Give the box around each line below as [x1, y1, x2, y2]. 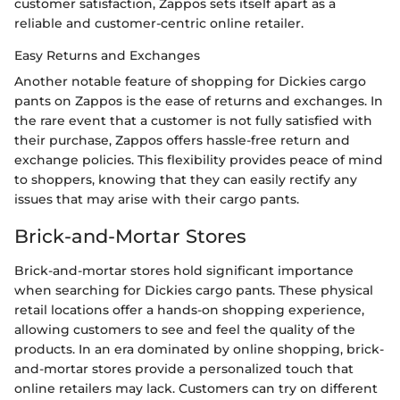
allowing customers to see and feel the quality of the [14, 321, 355, 337]
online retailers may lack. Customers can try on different [14, 379, 378, 396]
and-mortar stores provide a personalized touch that [14, 360, 354, 377]
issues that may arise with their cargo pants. [14, 191, 299, 208]
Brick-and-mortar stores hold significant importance [14, 262, 354, 279]
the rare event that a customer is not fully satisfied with [14, 112, 372, 129]
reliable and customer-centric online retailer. [14, 15, 304, 32]
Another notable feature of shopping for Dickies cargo [14, 73, 366, 90]
